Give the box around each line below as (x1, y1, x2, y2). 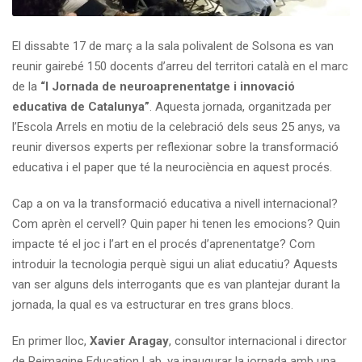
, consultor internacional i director (169, 333, 347, 348)
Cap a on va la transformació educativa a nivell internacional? (12, 196, 338, 211)
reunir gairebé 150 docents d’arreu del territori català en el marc (12, 58, 348, 74)
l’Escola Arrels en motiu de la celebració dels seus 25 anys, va (12, 119, 340, 134)
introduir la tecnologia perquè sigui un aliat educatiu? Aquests (12, 256, 338, 271)
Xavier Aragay (90, 333, 169, 348)
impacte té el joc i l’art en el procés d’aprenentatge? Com (12, 236, 315, 251)
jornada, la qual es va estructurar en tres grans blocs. (12, 297, 293, 312)
